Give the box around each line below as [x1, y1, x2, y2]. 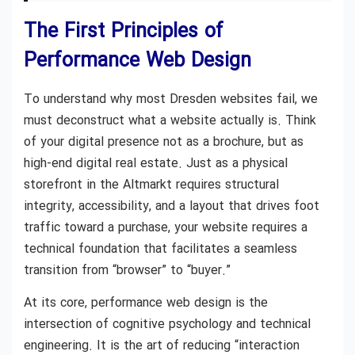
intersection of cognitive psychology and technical [24, 315, 311, 335]
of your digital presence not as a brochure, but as [24, 132, 303, 152]
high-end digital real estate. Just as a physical [24, 153, 288, 174]
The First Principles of [24, 16, 223, 48]
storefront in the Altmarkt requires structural [24, 174, 279, 195]
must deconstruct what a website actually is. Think [24, 110, 316, 131]
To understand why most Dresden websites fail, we [24, 89, 318, 109]
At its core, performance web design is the [24, 293, 268, 314]
